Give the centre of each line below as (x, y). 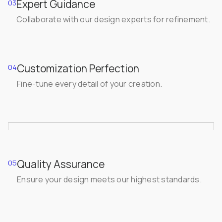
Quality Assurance (61, 164)
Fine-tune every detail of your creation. (89, 83)
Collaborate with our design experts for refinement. (113, 19)
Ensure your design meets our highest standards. (109, 179)
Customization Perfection (78, 68)
